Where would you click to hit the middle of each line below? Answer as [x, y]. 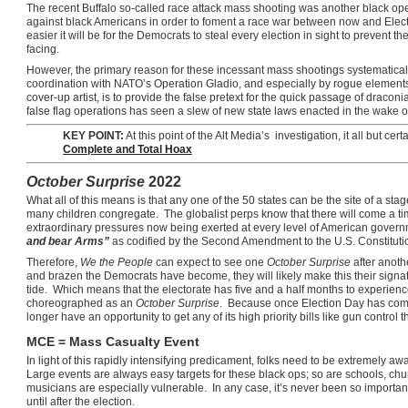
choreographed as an [81, 303]
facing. [43, 49]
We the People [117, 262]
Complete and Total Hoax [127, 149]
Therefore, [53, 262]
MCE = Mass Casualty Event [113, 342]
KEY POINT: [93, 135]
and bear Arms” [68, 241]
